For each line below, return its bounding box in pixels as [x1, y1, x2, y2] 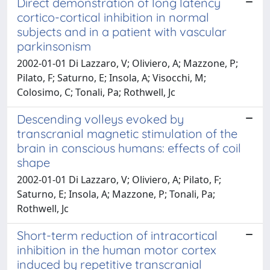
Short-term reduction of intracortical [17, 228, 218, 243]
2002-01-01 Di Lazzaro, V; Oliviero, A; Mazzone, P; [17, 57, 238, 70]
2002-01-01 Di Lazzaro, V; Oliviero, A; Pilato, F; [17, 173, 221, 186]
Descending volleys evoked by [17, 111, 184, 127]
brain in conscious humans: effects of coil [17, 140, 241, 155]
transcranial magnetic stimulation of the [17, 126, 237, 141]
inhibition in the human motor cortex [17, 242, 216, 257]
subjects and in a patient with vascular [17, 24, 227, 39]
